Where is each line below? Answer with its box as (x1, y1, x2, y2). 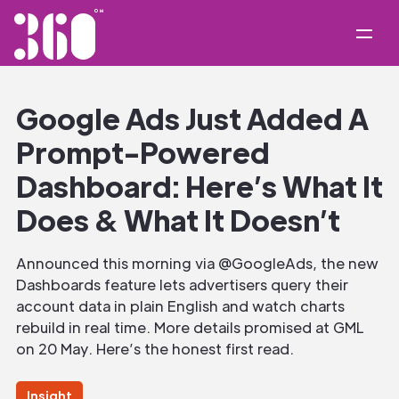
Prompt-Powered (16, 134, 270, 170)
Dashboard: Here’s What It (16, 167, 383, 204)
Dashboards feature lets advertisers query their (16, 275, 348, 294)
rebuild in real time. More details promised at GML (16, 318, 364, 337)
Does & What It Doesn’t (16, 201, 340, 238)
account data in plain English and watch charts (16, 297, 345, 315)
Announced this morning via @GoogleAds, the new (16, 254, 379, 273)
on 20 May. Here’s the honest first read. (16, 339, 294, 358)
